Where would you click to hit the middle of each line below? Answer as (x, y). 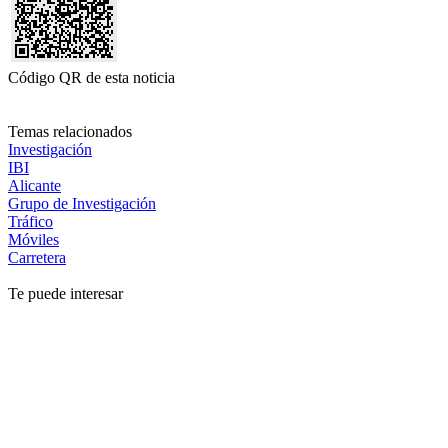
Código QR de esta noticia (91, 77)
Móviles (33, 239)
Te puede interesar (65, 293)
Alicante (34, 185)
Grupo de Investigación (82, 203)
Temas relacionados (70, 131)
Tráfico (30, 221)
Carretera (37, 257)
